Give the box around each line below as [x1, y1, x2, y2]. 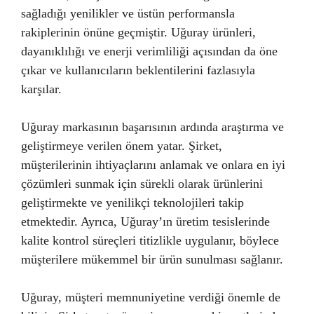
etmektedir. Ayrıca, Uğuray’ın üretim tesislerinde [21, 214, 270, 228]
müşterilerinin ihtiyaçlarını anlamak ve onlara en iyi [21, 158, 285, 172]
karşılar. [21, 82, 62, 96]
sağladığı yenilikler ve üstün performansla [21, 6, 235, 20]
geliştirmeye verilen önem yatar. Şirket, [21, 139, 222, 153]
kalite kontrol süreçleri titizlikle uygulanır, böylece [21, 233, 279, 247]
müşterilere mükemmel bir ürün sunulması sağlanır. [21, 252, 283, 266]
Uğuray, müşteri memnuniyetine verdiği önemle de [21, 290, 280, 304]
